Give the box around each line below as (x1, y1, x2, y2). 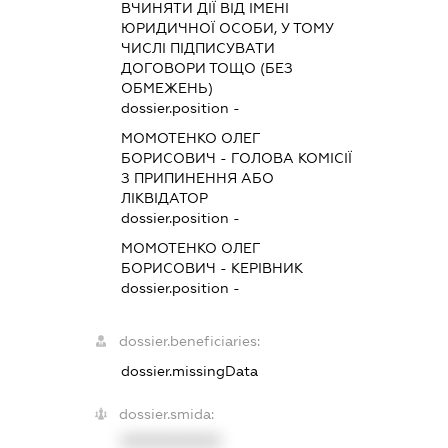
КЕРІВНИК (231, 259, 304, 276)
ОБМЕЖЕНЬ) (121, 79, 214, 96)
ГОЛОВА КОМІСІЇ (231, 149, 353, 166)
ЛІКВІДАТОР (121, 189, 209, 206)
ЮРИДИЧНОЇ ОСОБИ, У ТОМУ (121, 19, 335, 36)
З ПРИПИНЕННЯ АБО (121, 169, 275, 186)
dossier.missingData (121, 362, 259, 379)
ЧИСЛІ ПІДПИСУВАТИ (121, 39, 276, 56)
